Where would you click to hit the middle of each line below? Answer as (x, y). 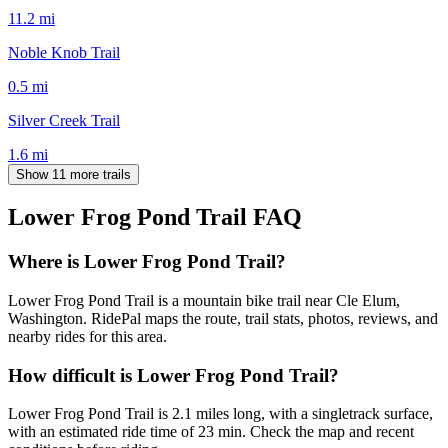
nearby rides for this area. (87, 337)
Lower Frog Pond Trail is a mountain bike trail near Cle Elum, (204, 301)
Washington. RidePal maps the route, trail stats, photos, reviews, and (223, 319)
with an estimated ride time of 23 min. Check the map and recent (211, 432)
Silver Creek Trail (64, 120)
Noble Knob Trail (64, 52)
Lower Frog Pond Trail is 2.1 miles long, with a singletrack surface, (220, 414)
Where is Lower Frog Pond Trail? (147, 262)
